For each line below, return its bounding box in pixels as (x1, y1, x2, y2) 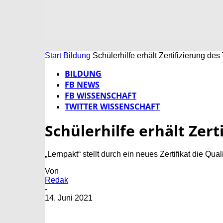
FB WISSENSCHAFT (65, 90, 136, 101)
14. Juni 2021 (45, 194, 93, 203)
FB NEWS (65, 79, 100, 90)
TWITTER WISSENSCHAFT (65, 101, 160, 112)
